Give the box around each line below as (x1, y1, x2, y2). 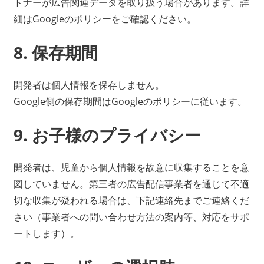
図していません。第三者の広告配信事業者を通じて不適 (13, 177, 249, 191)
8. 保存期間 (13, 41, 98, 64)
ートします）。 (13, 227, 80, 240)
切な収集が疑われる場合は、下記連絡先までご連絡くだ (13, 194, 249, 207)
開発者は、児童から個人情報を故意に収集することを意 (13, 161, 249, 174)
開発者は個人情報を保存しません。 (13, 78, 164, 92)
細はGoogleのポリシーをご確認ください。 (13, 12, 196, 26)
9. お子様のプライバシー (13, 124, 201, 147)
